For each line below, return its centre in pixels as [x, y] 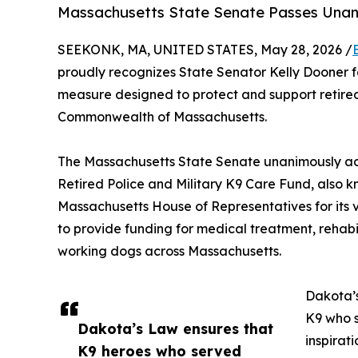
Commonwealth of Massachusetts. [162, 117]
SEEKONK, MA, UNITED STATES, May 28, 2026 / [205, 50]
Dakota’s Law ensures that [175, 329]
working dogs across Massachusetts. [169, 251]
